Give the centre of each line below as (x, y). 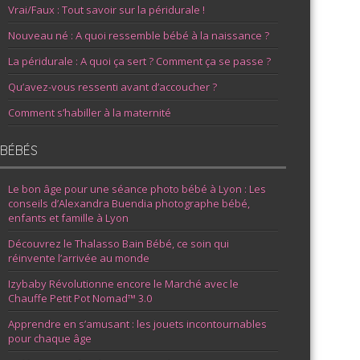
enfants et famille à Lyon (69, 218)
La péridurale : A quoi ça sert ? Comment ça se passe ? (140, 61)
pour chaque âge (50, 339)
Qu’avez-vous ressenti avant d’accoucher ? (113, 87)
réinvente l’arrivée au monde (79, 258)
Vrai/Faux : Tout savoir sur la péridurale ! (107, 10)
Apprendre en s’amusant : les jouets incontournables (138, 324)
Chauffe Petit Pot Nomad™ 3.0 (80, 299)
